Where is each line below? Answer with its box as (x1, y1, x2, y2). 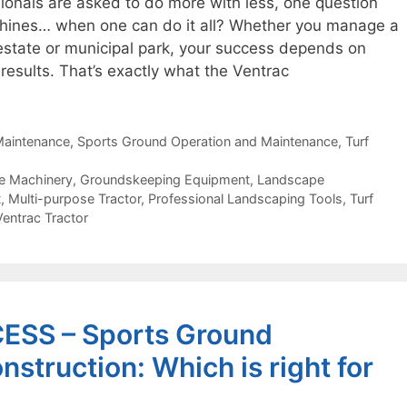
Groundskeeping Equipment (79, 171, 250, 187)
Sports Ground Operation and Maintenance (76, 133, 338, 149)
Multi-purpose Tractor (8, 190, 141, 206)
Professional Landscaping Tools (148, 190, 342, 206)
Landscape (256, 171, 324, 187)
